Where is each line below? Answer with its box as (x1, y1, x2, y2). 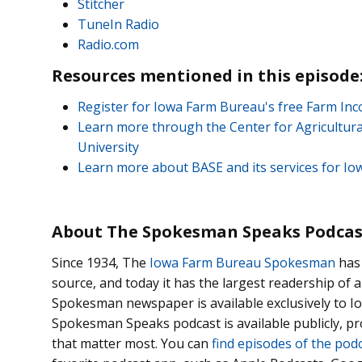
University (78, 138, 139, 157)
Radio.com (78, 36, 139, 54)
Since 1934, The (52, 254, 149, 272)
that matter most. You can (52, 335, 212, 353)
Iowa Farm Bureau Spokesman (149, 254, 335, 272)
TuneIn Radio (78, 15, 159, 34)
